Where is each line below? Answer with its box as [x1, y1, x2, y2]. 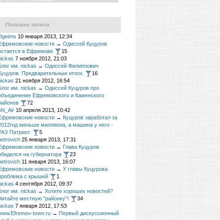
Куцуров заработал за [63, 114, 117, 120]
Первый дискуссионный [59, 210, 119, 216]
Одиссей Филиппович [45, 63, 99, 69]
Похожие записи [5, 22, 50, 27]
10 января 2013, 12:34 [18, 33, 72, 39]
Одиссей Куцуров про [45, 85, 99, 91]
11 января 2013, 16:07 [22, 159, 76, 165]
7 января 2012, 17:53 [15, 203, 67, 209]
